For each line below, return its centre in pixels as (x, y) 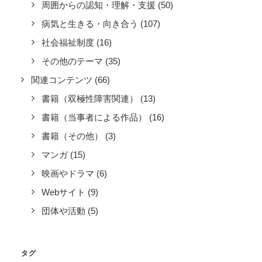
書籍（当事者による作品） (94, 117)
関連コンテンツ (62, 80)
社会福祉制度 (68, 42)
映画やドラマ (68, 173)
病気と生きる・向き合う (90, 24)
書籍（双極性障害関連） (90, 99)
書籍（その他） (72, 136)
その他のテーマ (72, 61)
